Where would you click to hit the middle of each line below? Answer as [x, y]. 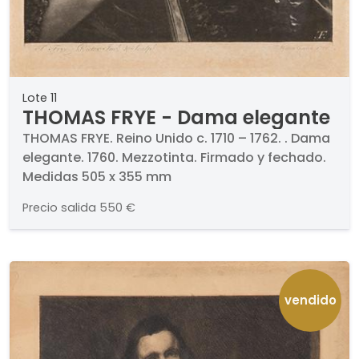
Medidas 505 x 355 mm [97, 176]
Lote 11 [40, 97]
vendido [310, 300]
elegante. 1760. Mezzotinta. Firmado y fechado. [174, 157]
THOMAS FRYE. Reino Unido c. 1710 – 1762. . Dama [176, 138]
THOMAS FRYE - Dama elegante [176, 117]
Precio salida [59, 207]
